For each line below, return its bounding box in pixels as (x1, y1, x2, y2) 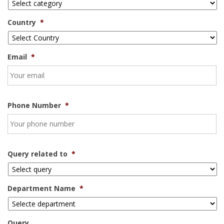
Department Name (7, 183, 75, 193)
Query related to (7, 149, 67, 158)
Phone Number (7, 100, 61, 110)
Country (7, 17, 36, 27)
